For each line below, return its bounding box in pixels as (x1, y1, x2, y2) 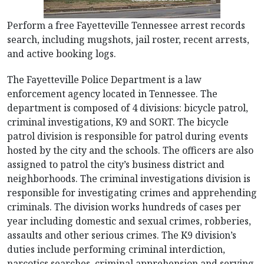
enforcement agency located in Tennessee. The (7, 87, 217, 100)
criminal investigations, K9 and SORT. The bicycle (7, 115, 229, 128)
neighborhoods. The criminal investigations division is (7, 172, 250, 185)
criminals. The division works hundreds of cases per (7, 200, 241, 213)
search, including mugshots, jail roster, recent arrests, (7, 33, 249, 46)
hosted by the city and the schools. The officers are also (7, 144, 253, 157)
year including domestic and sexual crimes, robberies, (7, 214, 251, 227)
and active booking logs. (7, 47, 116, 60)
